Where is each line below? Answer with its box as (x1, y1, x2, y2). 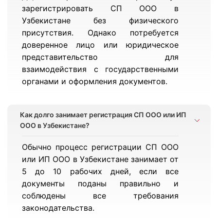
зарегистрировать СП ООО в (22, 3, 179, 13)
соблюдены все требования (22, 191, 179, 200)
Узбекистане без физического (22, 16, 179, 25)
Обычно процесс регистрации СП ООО (22, 142, 179, 152)
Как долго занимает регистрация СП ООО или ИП (20, 110, 186, 119)
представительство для (22, 52, 179, 62)
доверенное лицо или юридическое (22, 40, 179, 50)
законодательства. (22, 203, 94, 213)
